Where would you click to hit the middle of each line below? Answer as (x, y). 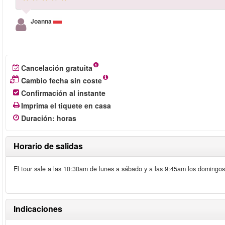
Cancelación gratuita (57, 68)
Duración (37, 118)
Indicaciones (38, 209)
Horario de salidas (48, 146)
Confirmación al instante (63, 93)
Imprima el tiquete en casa (66, 105)
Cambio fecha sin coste (62, 80)
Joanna (42, 21)
